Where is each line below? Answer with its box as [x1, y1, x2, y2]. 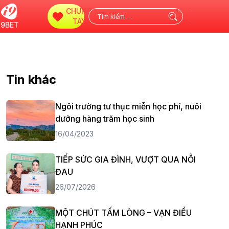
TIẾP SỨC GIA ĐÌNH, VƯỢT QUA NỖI [55, 154, 196, 165]
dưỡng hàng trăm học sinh [55, 113, 154, 124]
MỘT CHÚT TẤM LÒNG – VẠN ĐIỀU [55, 208, 192, 218]
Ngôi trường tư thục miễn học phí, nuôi [55, 101, 201, 111]
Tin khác [6, 72, 56, 87]
